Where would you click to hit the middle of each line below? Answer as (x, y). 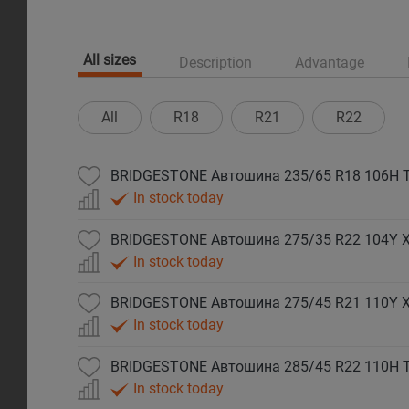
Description (215, 62)
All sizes (110, 60)
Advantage (330, 62)
